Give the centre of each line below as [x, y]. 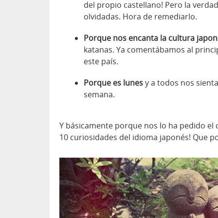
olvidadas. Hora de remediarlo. [140, 17]
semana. [99, 95]
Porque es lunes [113, 83]
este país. [101, 62]
